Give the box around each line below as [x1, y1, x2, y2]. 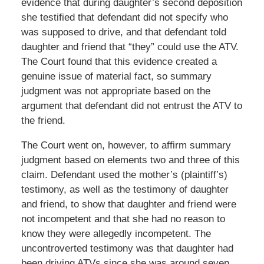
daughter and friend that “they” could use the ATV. [21, 41, 239, 52]
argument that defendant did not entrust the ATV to [21, 100, 242, 111]
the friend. [21, 114, 65, 126]
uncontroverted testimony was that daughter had [21, 242, 233, 254]
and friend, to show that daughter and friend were [21, 198, 236, 210]
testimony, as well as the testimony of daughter [21, 183, 229, 195]
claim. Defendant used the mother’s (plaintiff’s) [21, 169, 227, 180]
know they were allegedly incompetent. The [21, 227, 211, 239]
